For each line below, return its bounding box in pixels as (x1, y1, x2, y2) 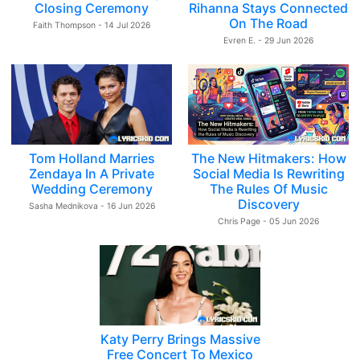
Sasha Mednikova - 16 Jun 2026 (28, 201, 155, 211)
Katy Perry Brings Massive (100, 331, 260, 347)
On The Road (229, 15, 308, 31)
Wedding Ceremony (31, 181, 153, 197)
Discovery (237, 196, 300, 212)
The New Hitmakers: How (190, 150, 346, 166)
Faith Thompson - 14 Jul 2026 (33, 20, 150, 31)
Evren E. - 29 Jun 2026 (223, 35, 313, 46)
